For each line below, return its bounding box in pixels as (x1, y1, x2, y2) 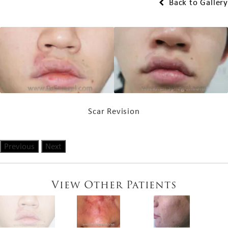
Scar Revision (88, 105, 140, 117)
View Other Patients (51, 177, 177, 193)
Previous (4, 140, 35, 152)
